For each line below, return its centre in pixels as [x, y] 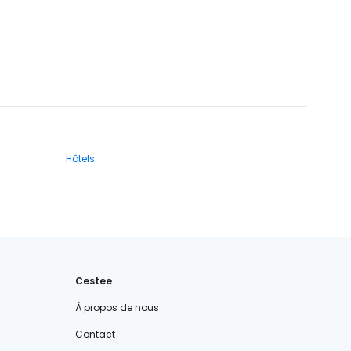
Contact [95, 335]
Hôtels [80, 159]
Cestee [94, 281]
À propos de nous [117, 308]
